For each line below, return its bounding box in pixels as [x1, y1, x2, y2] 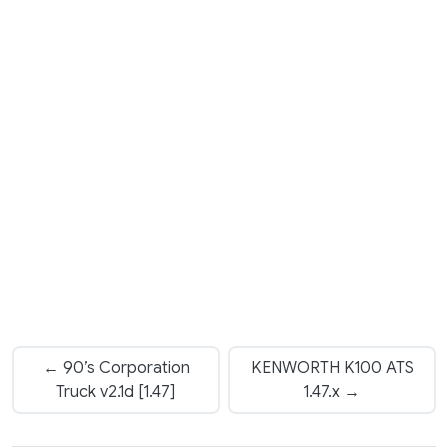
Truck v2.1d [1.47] [56, 381, 176, 402]
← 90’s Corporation [42, 357, 190, 378]
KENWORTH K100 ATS [250, 357, 414, 378]
